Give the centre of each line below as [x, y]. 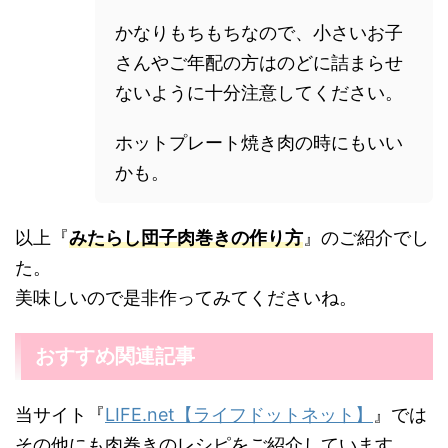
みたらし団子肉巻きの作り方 [186, 238]
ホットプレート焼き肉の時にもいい [259, 143]
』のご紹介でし [366, 238]
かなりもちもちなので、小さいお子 [259, 33]
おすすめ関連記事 [115, 356]
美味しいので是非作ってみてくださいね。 [186, 298]
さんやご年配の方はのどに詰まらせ [259, 63]
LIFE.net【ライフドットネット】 [239, 415]
